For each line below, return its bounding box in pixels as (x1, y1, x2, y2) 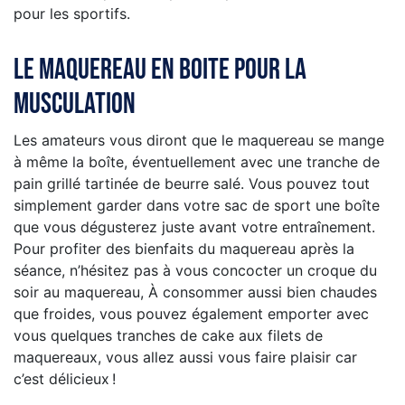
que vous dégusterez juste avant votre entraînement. (14, 218, 375, 236)
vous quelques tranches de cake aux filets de (14, 326, 323, 344)
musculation (14, 87, 140, 122)
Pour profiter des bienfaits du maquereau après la (14, 240, 354, 258)
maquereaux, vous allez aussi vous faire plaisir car (14, 348, 357, 366)
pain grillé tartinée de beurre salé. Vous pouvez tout (14, 174, 370, 193)
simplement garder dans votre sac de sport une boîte (14, 196, 380, 214)
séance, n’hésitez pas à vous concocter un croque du (14, 261, 377, 279)
